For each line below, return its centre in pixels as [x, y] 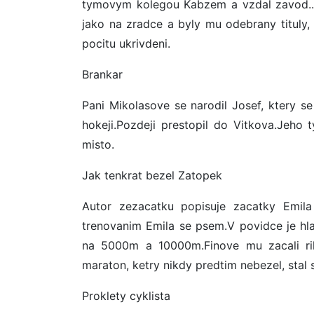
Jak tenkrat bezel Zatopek [152, 176]
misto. [98, 145]
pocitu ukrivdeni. [126, 44]
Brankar [102, 75]
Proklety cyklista [126, 296]
